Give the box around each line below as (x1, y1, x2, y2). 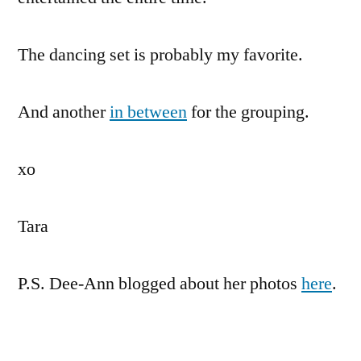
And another (18, 100, 110, 123)
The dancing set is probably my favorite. (18, 43, 303, 66)
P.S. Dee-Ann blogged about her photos (18, 272, 301, 295)
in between (110, 100, 187, 123)
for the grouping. (187, 100, 309, 123)
